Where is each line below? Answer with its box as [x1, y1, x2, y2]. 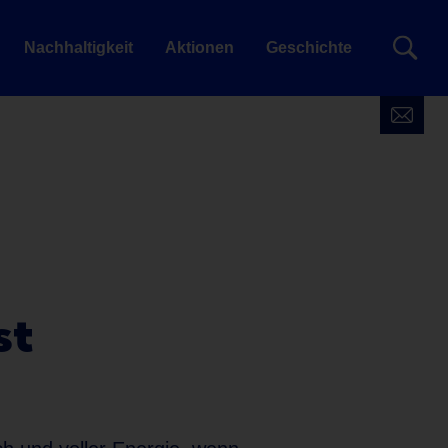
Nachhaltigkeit [24, 39, 133, 56]
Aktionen [165, 39, 234, 56]
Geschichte [266, 39, 352, 56]
